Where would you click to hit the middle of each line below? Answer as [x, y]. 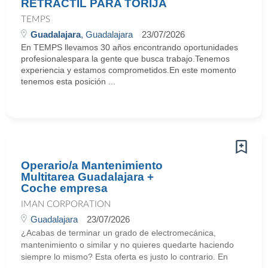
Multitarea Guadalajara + [87, 177]
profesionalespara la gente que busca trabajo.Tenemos [125, 59]
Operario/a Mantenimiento [92, 165]
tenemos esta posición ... [68, 81]
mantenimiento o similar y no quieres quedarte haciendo [127, 245]
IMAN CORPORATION [66, 204]
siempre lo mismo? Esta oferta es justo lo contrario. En [124, 257]
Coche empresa [64, 188]
